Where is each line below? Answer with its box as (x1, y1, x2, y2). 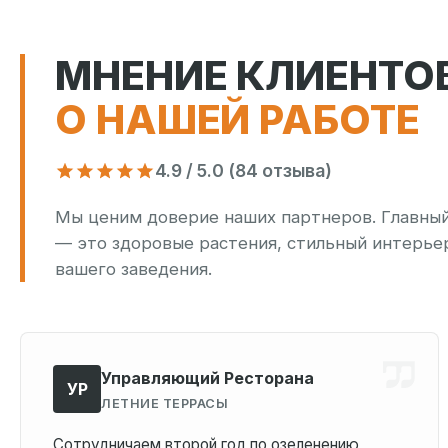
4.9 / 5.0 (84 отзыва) (155, 160, 332, 181)
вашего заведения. (55, 259, 212, 279)
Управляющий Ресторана (101, 367, 314, 388)
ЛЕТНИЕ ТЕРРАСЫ (101, 395, 228, 411)
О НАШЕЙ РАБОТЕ (55, 95, 420, 144)
